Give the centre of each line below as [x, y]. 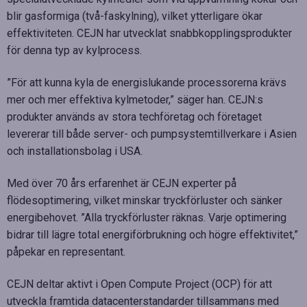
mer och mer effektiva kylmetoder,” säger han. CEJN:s [135, 99]
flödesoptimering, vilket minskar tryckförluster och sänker [145, 200]
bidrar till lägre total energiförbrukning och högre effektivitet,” [152, 234]
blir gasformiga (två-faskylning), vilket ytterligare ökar [135, 16]
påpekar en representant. [66, 251]
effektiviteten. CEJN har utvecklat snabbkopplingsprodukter [149, 33]
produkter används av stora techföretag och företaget [134, 116]
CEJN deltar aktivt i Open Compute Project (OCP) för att [139, 284]
